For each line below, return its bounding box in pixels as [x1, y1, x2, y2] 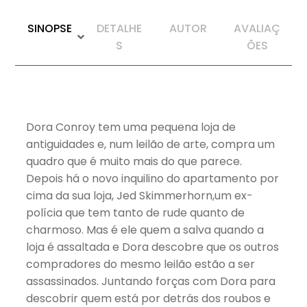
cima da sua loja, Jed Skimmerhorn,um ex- [26, 187, 254, 204]
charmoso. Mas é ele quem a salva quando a [26, 221, 265, 238]
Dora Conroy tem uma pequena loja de [26, 119, 236, 135]
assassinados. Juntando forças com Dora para [26, 273, 276, 289]
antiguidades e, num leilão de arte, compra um [26, 136, 275, 152]
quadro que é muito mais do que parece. [26, 153, 243, 169]
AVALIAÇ [234, 20, 281, 36]
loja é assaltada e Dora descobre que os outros [26, 238, 280, 255]
